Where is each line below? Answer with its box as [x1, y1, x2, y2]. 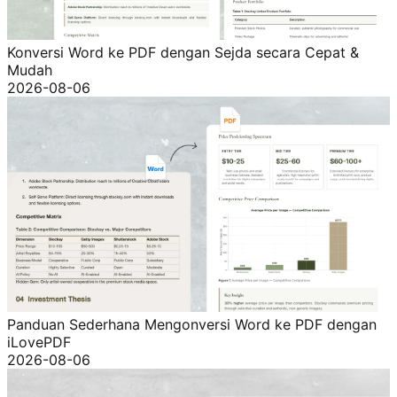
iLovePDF [7, 333, 71, 352]
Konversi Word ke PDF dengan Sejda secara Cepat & [7, 43, 359, 62]
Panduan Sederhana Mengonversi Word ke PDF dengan [7, 315, 377, 334]
